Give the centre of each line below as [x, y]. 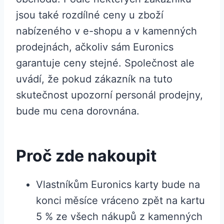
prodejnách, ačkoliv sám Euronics [95, 47]
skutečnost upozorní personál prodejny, [109, 95]
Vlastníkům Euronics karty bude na [118, 185]
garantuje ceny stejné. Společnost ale [105, 63]
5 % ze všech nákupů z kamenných [119, 217]
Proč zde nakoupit [86, 156]
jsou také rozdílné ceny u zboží [90, 15]
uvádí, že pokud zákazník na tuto [94, 79]
